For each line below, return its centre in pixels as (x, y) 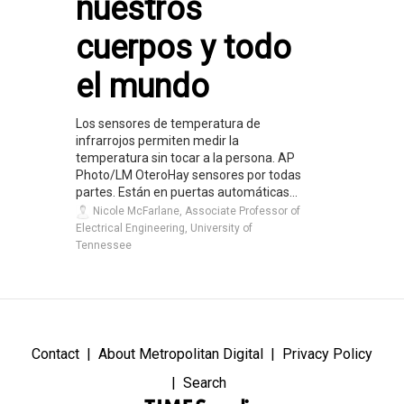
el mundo (142, 87)
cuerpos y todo (184, 48)
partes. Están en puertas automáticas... (187, 193)
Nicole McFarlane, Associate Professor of (195, 211)
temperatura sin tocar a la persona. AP (185, 158)
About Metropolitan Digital (181, 354)
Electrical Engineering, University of (164, 229)
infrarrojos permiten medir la (157, 141)
